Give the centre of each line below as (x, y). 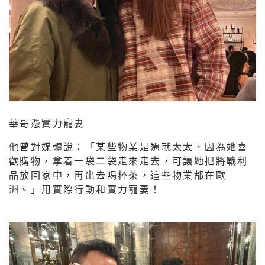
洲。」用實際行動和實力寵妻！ (85, 189)
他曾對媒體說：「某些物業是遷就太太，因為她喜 (129, 147)
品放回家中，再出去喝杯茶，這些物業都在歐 (118, 175)
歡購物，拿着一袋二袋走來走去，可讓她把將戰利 (129, 161)
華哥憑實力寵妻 (47, 123)
